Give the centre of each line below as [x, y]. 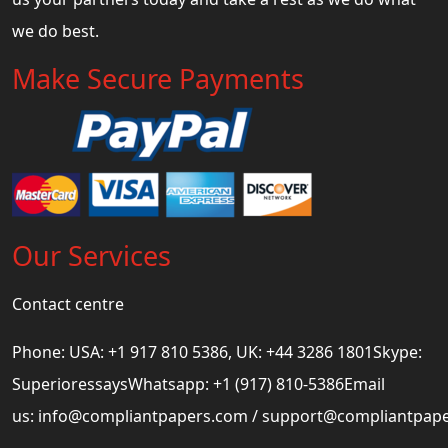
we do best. [55, 30]
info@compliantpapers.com [143, 415]
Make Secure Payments [158, 78]
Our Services [91, 255]
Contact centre [68, 303]
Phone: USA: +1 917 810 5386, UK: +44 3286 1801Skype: [217, 351]
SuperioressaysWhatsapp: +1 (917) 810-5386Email [198, 383]
